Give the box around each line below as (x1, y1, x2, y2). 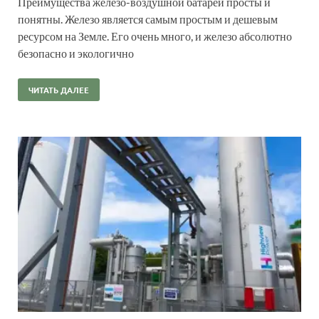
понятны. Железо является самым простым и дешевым (18, 11, 278, 26)
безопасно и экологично (18, 46, 134, 60)
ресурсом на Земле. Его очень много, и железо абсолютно (18, 28, 292, 43)
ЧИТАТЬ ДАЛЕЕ (28, 83, 89, 95)
